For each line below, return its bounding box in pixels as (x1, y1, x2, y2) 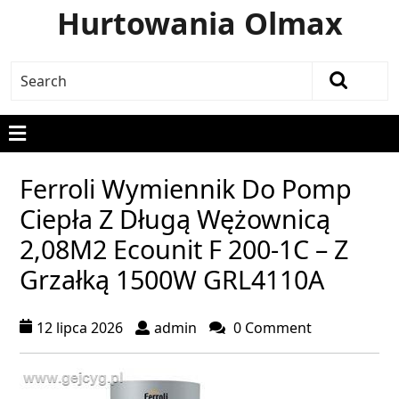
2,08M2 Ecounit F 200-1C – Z (20, 232, 348, 266)
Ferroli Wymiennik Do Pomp (20, 171, 352, 206)
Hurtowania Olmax (56, 3, 343, 44)
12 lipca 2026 (37, 318, 123, 338)
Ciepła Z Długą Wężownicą (20, 201, 330, 236)
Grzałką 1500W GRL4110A (20, 262, 324, 297)
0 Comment (230, 318, 312, 338)
